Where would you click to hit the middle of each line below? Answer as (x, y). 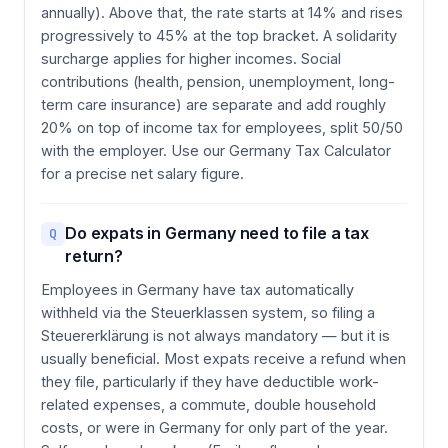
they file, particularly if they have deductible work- (210, 381)
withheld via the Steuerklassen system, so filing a (208, 312)
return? (94, 255)
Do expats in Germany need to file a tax (217, 232)
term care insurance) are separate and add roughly (213, 104)
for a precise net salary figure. (142, 173)
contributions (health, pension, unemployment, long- (218, 81)
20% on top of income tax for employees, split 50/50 (222, 127)
